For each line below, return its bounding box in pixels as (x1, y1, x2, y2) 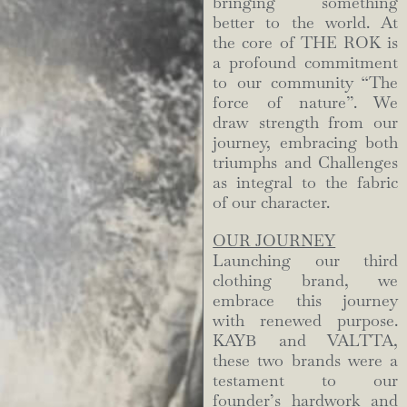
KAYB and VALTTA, (213, 331, 398, 351)
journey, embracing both (213, 133, 398, 153)
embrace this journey (213, 291, 398, 311)
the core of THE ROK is (213, 33, 398, 53)
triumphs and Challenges (213, 153, 398, 173)
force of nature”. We (213, 93, 398, 113)
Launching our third (213, 251, 398, 271)
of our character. (213, 193, 331, 213)
